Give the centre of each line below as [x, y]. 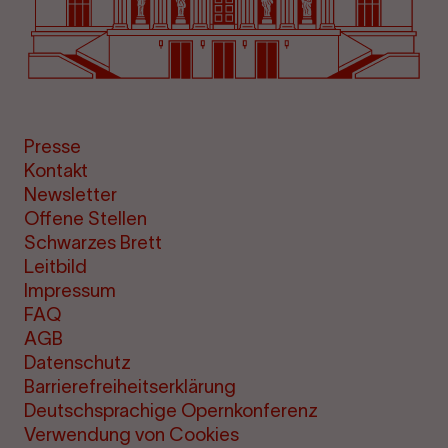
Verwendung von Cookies [132, 435]
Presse [53, 147]
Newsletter [71, 195]
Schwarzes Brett [93, 243]
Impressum [70, 291]
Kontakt [56, 171]
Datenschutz [78, 363]
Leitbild [56, 267]
